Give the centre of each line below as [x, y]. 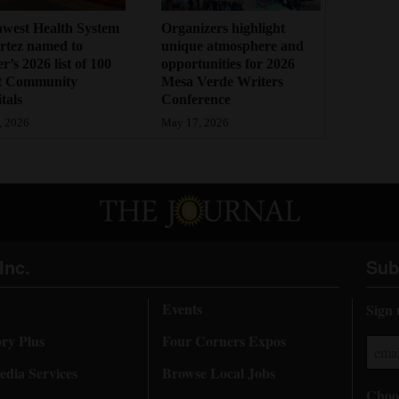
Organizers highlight [224, 28]
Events [182, 308]
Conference [196, 100]
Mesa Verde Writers [223, 82]
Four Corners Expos [224, 340]
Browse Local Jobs [218, 372]
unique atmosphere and [233, 46]
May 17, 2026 [195, 123]
